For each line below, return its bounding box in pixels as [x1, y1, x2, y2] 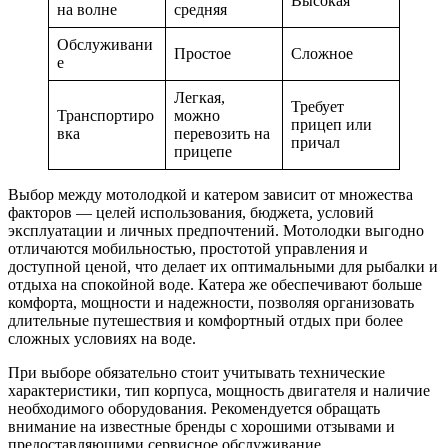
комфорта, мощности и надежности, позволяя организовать [8, 293, 414, 311]
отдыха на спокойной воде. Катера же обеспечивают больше [8, 275, 422, 293]
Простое [174, 44, 231, 62]
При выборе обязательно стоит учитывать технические [8, 363, 385, 381]
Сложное [291, 44, 353, 62]
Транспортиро [57, 106, 154, 124]
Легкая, [174, 88, 225, 106]
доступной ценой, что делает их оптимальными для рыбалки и [8, 257, 438, 275]
